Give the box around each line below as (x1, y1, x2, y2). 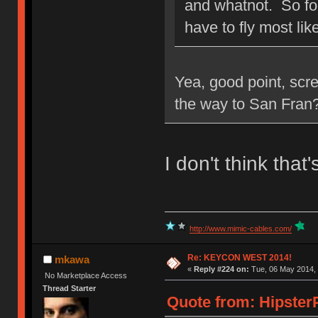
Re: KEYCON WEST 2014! (187, 252, 292, 263)
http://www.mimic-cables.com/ (189, 224, 292, 233)
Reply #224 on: (193, 264, 249, 273)
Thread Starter (43, 283, 97, 292)
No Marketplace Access (45, 270, 128, 280)
